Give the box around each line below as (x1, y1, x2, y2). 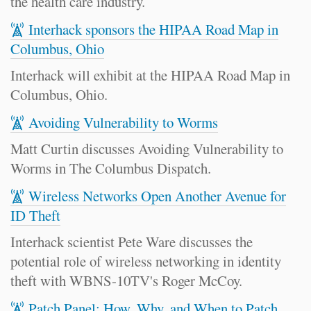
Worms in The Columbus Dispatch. (10, 158, 211, 178)
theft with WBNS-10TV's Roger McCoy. (10, 271, 242, 290)
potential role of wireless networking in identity (10, 251, 281, 271)
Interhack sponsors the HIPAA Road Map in (28, 19, 278, 39)
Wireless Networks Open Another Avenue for (28, 186, 286, 205)
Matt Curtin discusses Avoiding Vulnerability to (10, 139, 283, 158)
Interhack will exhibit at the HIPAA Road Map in (10, 65, 290, 85)
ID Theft (10, 205, 60, 225)
